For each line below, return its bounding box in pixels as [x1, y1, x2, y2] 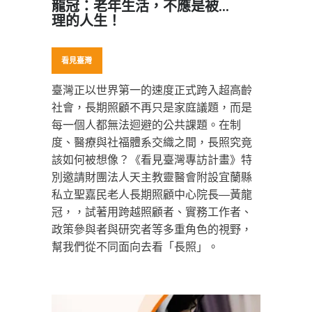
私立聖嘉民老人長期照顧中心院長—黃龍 [52, 189, 252, 201]
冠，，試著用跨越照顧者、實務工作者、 [52, 206, 252, 218]
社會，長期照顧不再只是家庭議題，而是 [52, 102, 252, 114]
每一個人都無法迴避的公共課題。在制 [52, 119, 241, 131]
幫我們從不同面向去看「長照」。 [52, 241, 219, 253]
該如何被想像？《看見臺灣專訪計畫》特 [52, 154, 252, 166]
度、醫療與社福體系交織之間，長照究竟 [52, 136, 252, 148]
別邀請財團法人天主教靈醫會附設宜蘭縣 [52, 171, 252, 183]
